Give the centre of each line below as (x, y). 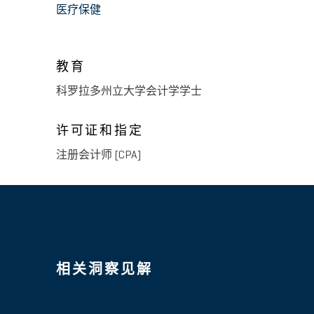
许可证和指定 (100, 131)
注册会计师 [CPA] (98, 156)
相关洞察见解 (104, 269)
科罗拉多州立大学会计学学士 (129, 92)
